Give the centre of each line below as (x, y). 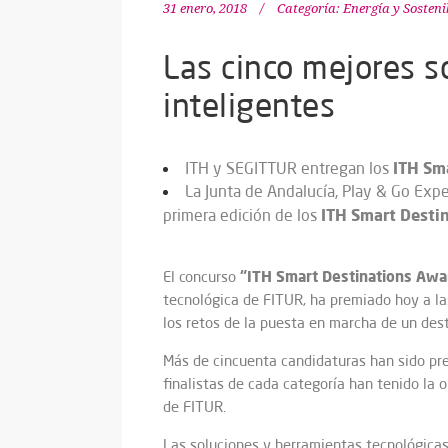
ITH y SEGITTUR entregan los (289, 168)
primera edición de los (242, 215)
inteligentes (249, 105)
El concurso (201, 277)
